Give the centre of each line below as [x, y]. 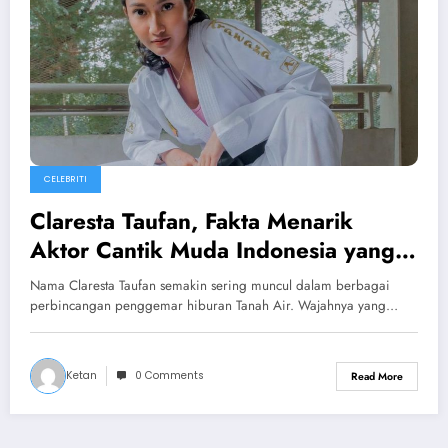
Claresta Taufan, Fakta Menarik [191, 221]
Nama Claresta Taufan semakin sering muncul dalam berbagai [210, 286]
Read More [377, 376]
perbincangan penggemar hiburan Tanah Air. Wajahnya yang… [214, 306]
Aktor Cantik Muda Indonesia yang [212, 250]
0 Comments [169, 376]
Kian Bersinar [100, 279]
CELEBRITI [65, 179]
